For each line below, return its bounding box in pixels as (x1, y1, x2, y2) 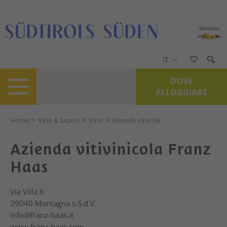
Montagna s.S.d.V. (35, 198, 97, 208)
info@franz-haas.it (10, 210, 73, 220)
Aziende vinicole (112, 116, 160, 125)
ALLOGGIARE (156, 87, 207, 98)
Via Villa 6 (10, 186, 44, 197)
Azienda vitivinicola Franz (10, 139, 211, 160)
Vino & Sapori (39, 116, 79, 125)
